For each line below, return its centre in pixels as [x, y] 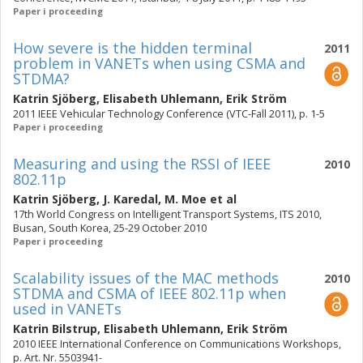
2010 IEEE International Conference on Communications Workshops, [177, 344]
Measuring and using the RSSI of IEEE [142, 164]
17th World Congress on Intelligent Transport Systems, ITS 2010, [167, 214]
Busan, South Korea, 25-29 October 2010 [110, 228]
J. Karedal [130, 199]
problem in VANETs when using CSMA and [159, 63]
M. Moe [186, 199]
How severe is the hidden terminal [132, 48]
